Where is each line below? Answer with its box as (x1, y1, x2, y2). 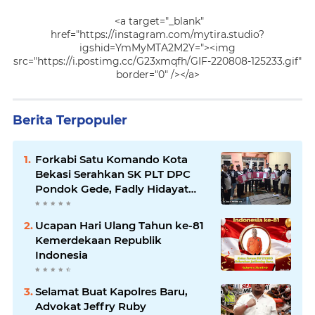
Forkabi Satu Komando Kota (35, 153, 188, 167)
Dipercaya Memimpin (35, 197, 150, 211)
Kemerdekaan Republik (35, 233, 162, 247)
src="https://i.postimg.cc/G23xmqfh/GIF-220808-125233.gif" (13, 55, 302, 68)
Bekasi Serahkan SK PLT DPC (35, 167, 191, 181)
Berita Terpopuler (13, 112, 127, 129)
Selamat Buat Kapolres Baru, (35, 285, 188, 299)
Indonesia (35, 248, 88, 262)
